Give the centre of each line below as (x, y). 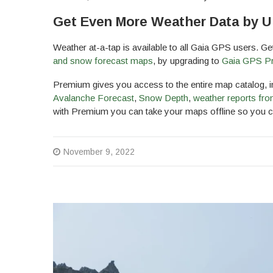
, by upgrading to (187, 61)
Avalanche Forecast (94, 98)
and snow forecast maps (103, 61)
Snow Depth (164, 98)
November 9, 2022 (99, 152)
